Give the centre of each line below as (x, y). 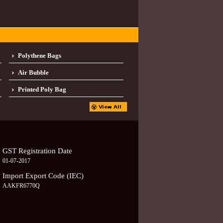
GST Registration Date (38, 151)
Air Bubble (33, 72)
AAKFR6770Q (21, 186)
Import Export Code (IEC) (43, 176)
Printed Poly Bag (42, 89)
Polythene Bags (39, 56)
